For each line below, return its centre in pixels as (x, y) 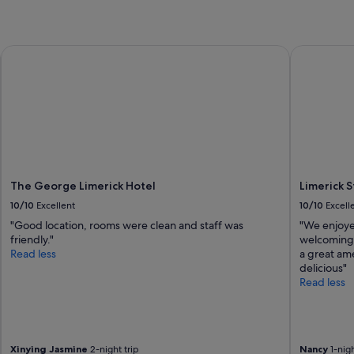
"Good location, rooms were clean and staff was (127, 225)
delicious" (323, 267)
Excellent (56, 205)
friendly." (32, 239)
